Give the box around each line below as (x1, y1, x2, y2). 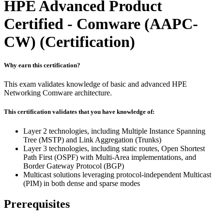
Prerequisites (4, 197, 70, 210)
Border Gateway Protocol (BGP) (23, 161, 124, 170)
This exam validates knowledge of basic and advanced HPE (4, 80, 187, 89)
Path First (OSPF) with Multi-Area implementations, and (23, 153, 196, 161)
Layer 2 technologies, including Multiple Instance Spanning (23, 126, 205, 135)
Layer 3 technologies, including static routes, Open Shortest (23, 144, 205, 153)
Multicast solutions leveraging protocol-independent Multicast (23, 170, 211, 179)
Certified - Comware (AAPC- (4, 15, 198, 32)
